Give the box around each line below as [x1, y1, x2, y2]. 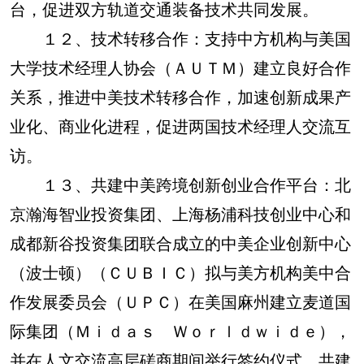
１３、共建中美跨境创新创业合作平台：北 [10, 172, 351, 196]
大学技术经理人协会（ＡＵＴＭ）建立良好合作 [10, 55, 351, 79]
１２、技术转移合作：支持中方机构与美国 [10, 26, 351, 50]
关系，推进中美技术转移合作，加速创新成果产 [10, 84, 351, 108]
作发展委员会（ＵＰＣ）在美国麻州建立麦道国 [10, 289, 351, 313]
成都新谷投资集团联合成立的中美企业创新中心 [10, 231, 351, 254]
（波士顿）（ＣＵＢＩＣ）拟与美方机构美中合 [10, 260, 351, 284]
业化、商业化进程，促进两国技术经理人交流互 [10, 114, 351, 137]
